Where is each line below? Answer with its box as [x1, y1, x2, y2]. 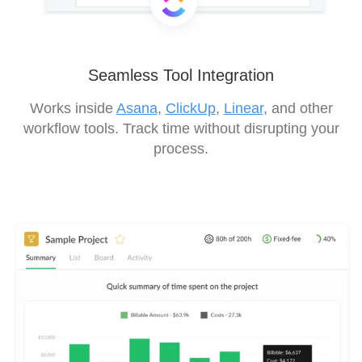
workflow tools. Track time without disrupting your [23, 120, 339, 137]
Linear [223, 99, 263, 116]
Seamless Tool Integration [88, 65, 274, 84]
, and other [263, 99, 333, 116]
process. [154, 140, 208, 157]
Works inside [29, 99, 116, 116]
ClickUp [165, 99, 216, 116]
